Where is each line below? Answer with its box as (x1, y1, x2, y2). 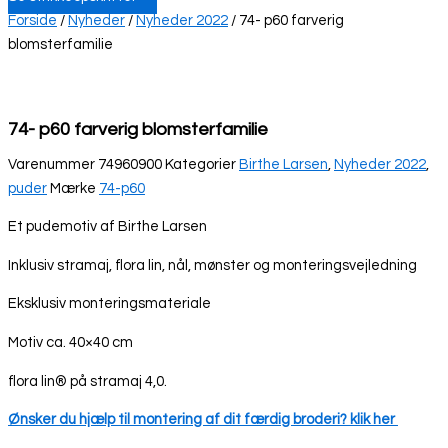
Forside (8, 12, 57, 28)
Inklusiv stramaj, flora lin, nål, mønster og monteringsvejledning (8, 257, 417, 273)
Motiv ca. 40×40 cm (8, 335, 133, 350)
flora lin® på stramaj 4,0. (8, 373, 167, 389)
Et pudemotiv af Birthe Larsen (8, 219, 207, 235)
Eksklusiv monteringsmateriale (8, 296, 211, 312)
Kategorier (165, 156, 236, 172)
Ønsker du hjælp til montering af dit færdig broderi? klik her (8, 412, 398, 428)
